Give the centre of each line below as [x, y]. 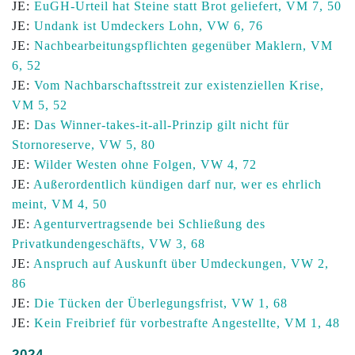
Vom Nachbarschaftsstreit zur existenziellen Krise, [179, 85]
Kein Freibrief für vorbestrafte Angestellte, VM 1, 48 [187, 323]
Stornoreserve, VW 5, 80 [84, 145]
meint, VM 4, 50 [59, 204]
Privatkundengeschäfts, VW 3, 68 [109, 244]
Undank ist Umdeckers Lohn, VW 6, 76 [149, 26]
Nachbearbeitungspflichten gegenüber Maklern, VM [183, 46]
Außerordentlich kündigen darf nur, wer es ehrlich [177, 184]
